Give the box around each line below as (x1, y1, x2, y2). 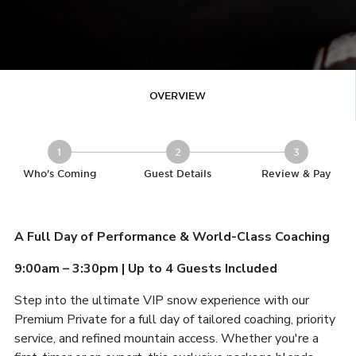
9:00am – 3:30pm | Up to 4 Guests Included (14, 259, 281, 277)
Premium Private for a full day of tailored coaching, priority (14, 310, 335, 328)
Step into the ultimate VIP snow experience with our (14, 291, 309, 309)
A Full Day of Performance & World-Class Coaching (14, 227, 333, 246)
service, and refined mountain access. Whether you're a (14, 329, 319, 347)
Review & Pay (261, 167, 332, 180)
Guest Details (144, 167, 212, 180)
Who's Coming (22, 167, 96, 180)
